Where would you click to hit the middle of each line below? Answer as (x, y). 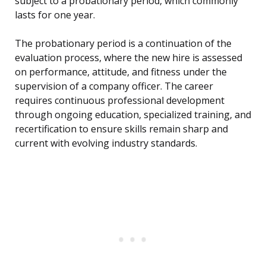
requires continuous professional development (120, 101)
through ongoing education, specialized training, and (133, 115)
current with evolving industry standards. (106, 143)
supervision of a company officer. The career (114, 86)
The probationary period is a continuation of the (123, 44)
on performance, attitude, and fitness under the (121, 72)
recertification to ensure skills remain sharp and (121, 129)
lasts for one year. (55, 15)
